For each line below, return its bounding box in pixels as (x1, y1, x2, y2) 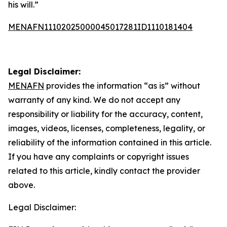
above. (8, 180, 35, 190)
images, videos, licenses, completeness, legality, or (8, 123, 205, 133)
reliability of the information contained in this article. (8, 137, 211, 147)
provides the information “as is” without (44, 81, 200, 91)
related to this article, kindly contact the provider (8, 166, 200, 176)
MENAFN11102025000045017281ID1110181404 (8, 22, 193, 32)
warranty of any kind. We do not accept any (8, 95, 180, 105)
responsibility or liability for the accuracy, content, (8, 109, 203, 119)
